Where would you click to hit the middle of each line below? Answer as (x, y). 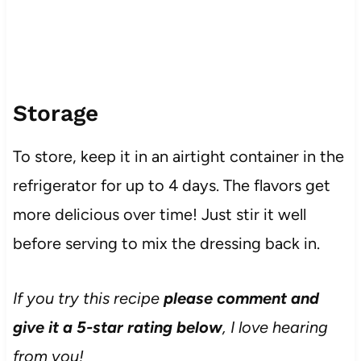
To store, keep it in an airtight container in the (178, 156)
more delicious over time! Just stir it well (159, 214)
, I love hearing (275, 327)
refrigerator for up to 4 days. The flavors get (171, 185)
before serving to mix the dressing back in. (166, 243)
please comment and (241, 298)
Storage (55, 113)
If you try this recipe (88, 298)
